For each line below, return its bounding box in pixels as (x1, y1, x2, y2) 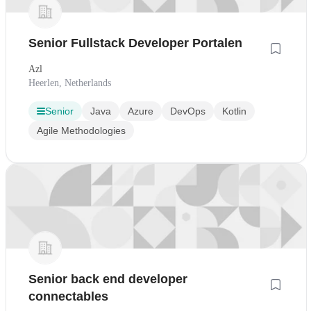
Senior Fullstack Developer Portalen (28, 36, 242, 51)
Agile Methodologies (37, 125, 126, 137)
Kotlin (222, 106, 246, 117)
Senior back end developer (28, 272, 187, 287)
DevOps (170, 106, 205, 117)
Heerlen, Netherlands (28, 78, 111, 89)
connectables (28, 289, 108, 304)
